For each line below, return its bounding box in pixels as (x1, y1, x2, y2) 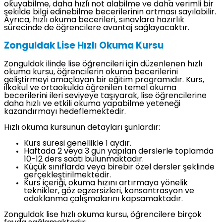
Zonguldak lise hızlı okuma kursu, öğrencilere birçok (4, 211, 202, 219)
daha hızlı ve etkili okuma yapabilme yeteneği (4, 100, 180, 108)
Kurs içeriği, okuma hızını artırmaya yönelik (24, 179, 188, 187)
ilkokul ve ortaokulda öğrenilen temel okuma (4, 84, 176, 92)
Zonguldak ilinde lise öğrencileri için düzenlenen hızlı (4, 60, 202, 68)
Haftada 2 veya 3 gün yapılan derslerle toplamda (24, 147, 214, 156)
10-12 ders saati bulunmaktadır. (24, 155, 144, 164)
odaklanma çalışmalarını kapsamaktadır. (24, 195, 183, 203)
